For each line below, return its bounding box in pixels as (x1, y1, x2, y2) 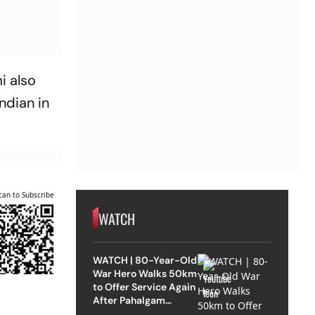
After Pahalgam (92, 293, 165, 307)
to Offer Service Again (92, 280, 195, 293)
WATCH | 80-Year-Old (92, 253, 198, 266)
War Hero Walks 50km (92, 266, 197, 280)
